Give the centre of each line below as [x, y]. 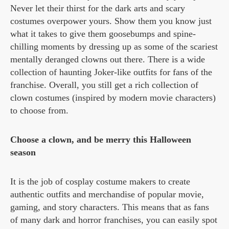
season [23, 153]
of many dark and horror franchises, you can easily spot [114, 220]
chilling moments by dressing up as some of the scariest [114, 47]
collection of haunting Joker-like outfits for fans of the [111, 72]
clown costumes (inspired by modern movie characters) [113, 98]
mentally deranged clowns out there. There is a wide [108, 60]
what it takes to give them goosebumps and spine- [103, 34]
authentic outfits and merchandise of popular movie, [107, 194]
